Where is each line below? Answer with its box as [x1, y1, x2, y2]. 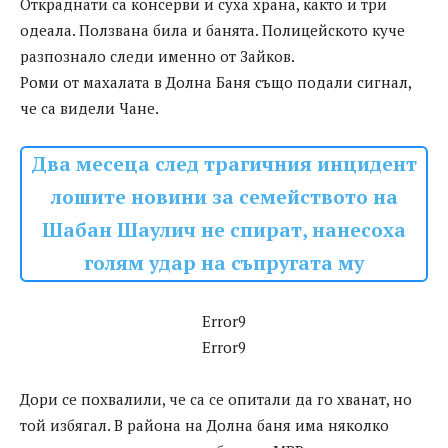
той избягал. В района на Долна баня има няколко [20, 415, 389, 436]
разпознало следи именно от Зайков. [20, 46, 295, 67]
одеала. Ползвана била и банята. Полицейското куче [20, 20, 405, 41]
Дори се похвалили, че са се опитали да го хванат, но [20, 389, 412, 410]
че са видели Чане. [20, 98, 159, 119]
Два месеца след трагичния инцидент [31, 151, 417, 178]
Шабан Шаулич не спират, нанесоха [42, 217, 406, 244]
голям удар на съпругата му [84, 250, 364, 277]
